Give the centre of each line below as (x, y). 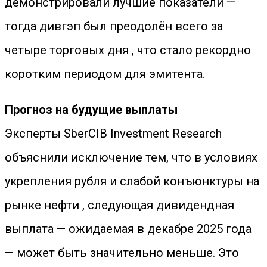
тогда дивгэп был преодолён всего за (114, 26)
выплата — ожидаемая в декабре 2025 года (128, 229)
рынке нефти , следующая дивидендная (119, 205)
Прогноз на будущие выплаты (91, 110)
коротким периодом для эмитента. (105, 74)
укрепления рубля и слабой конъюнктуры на (132, 181)
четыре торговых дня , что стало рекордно (128, 50)
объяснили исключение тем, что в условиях (131, 157)
